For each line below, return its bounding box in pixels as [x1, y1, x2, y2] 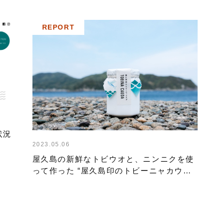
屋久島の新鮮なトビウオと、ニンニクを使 [32, 155, 195, 163]
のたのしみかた [32, 178, 92, 186]
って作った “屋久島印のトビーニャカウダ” [32, 166, 195, 175]
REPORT [42, 23, 75, 31]
